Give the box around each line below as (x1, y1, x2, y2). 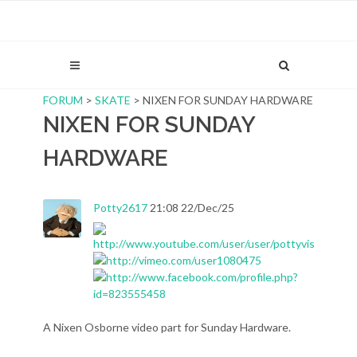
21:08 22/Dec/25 (147, 201, 234, 214)
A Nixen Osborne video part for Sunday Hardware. (43, 320, 291, 334)
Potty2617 (93, 201, 147, 214)
